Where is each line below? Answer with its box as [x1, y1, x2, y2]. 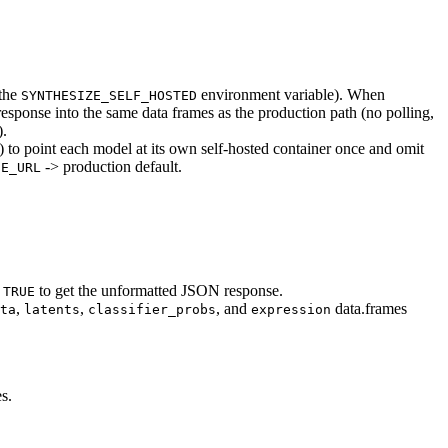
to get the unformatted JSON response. [35, 282, 283, 300]
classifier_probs [88, 302, 216, 318]
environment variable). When [197, 85, 385, 103]
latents [24, 302, 80, 318]
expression [251, 302, 331, 318]
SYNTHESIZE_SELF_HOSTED [21, 87, 197, 103]
